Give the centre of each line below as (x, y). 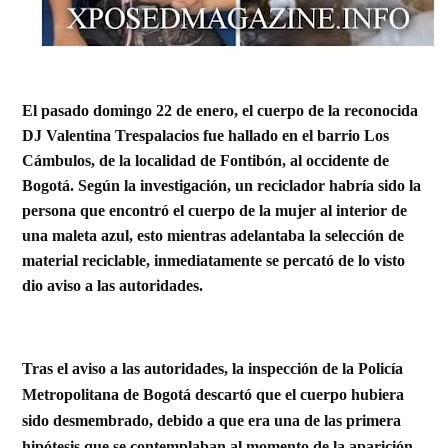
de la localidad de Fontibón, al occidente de (244, 160)
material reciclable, (88, 260)
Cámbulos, (61, 160)
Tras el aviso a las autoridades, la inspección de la (190, 368)
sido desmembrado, (90, 420)
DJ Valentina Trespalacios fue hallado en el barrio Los (206, 135)
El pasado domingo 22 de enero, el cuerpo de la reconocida (220, 110)
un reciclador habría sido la (328, 185)
